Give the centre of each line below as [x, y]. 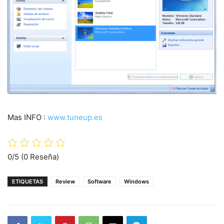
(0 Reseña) [40, 156]
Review [65, 181]
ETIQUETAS [27, 181]
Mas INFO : [27, 117]
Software [99, 181]
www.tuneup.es [75, 117]
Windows [136, 181]
